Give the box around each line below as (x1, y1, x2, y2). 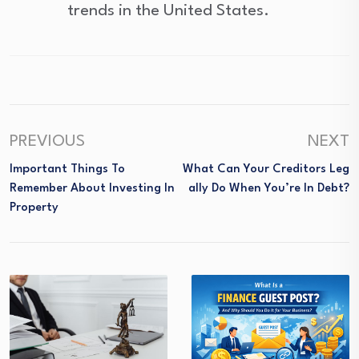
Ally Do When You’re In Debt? (188, 183, 349, 195)
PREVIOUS (10, 134, 85, 150)
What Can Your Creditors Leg (183, 163, 349, 175)
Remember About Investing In (10, 183, 175, 195)
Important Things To (10, 163, 125, 175)
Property (10, 202, 58, 214)
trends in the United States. (67, 3, 270, 19)
